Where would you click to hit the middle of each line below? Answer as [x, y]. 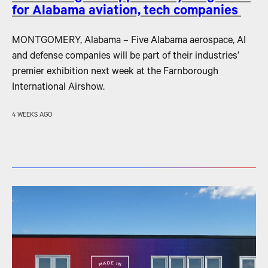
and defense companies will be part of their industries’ [126, 57]
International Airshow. [58, 89]
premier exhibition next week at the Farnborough [115, 73]
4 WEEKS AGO [32, 116]
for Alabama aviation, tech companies [127, 13]
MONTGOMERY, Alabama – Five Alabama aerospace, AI [129, 42]
